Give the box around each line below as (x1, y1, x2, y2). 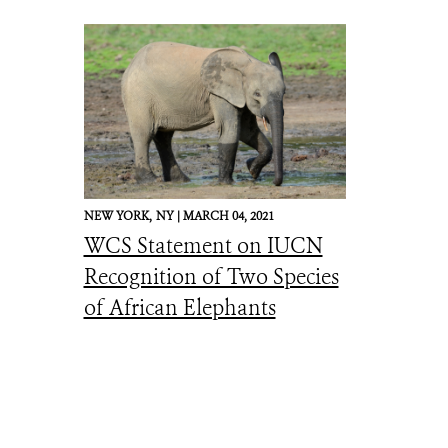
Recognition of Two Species (83, 263, 339, 291)
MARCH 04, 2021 (182, 208, 274, 224)
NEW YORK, (83, 208, 152, 224)
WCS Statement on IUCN (83, 232, 323, 260)
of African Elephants (83, 294, 276, 322)
